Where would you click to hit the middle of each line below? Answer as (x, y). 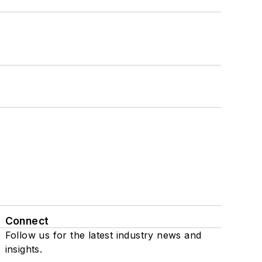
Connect (27, 221)
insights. (24, 249)
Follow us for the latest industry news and (103, 235)
